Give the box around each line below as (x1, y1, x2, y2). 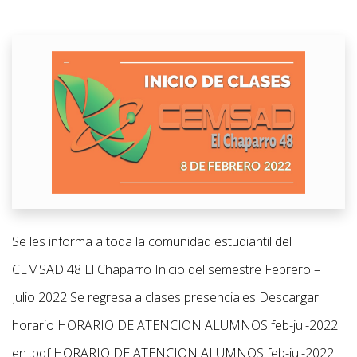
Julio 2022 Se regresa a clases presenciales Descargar (12, 288, 319, 306)
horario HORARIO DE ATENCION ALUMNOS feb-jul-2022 (12, 316, 338, 334)
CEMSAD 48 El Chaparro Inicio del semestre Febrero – (12, 260, 320, 278)
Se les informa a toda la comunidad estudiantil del (12, 232, 292, 250)
